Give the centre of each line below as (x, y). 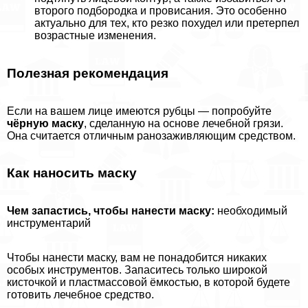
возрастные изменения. (95, 36)
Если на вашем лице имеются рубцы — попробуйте (139, 111)
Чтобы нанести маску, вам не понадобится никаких (137, 258)
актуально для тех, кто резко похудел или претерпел (167, 23)
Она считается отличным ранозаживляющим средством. (151, 135)
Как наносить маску (72, 173)
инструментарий (49, 223)
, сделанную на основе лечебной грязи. (184, 123)
